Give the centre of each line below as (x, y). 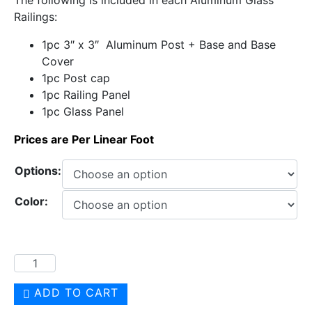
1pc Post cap (76, 78)
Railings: (36, 16)
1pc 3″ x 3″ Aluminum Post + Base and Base (159, 44)
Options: (38, 170)
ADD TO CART (76, 292)
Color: (31, 201)
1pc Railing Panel (86, 94)
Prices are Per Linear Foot (84, 139)
